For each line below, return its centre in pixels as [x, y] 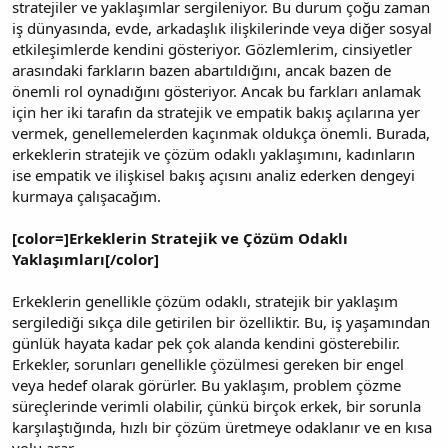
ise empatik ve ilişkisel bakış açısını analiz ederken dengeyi [213, 174]
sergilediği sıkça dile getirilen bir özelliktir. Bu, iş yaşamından [221, 321]
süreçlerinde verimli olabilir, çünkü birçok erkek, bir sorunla [216, 405]
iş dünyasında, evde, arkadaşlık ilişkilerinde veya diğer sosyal [222, 27]
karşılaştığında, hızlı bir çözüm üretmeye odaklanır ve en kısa [222, 426]
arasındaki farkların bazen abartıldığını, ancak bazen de [201, 69]
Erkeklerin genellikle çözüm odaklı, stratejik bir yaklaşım [205, 300]
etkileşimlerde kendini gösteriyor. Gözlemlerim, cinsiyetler [212, 48]
